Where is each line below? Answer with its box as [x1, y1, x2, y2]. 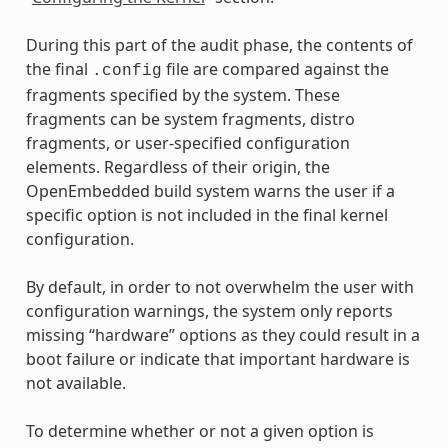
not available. [25, 372, 126, 395]
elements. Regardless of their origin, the [25, 156, 330, 179]
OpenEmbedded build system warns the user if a [25, 180, 395, 203]
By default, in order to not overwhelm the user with [25, 276, 414, 299]
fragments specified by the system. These [25, 84, 340, 107]
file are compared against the [161, 58, 389, 81]
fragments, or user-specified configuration [25, 132, 350, 155]
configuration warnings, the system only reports [25, 300, 393, 323]
